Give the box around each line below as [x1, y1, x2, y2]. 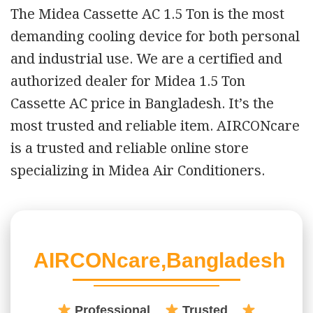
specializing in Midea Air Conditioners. [10, 159, 275, 182]
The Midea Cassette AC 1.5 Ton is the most [10, 3, 284, 26]
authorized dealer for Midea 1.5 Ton [10, 70, 245, 93]
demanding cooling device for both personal [10, 25, 300, 48]
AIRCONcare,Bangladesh [28, 248, 285, 272]
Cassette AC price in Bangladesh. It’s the [10, 92, 274, 115]
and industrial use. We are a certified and [10, 48, 282, 71]
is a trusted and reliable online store [10, 137, 249, 160]
